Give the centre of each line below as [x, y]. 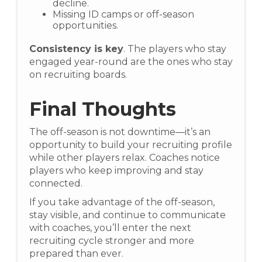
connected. [56, 183]
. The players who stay [175, 49]
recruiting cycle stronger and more [112, 241]
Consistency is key [76, 49]
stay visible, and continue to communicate [127, 215]
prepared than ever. [76, 254]
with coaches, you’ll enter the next [110, 228]
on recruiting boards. [78, 75]
